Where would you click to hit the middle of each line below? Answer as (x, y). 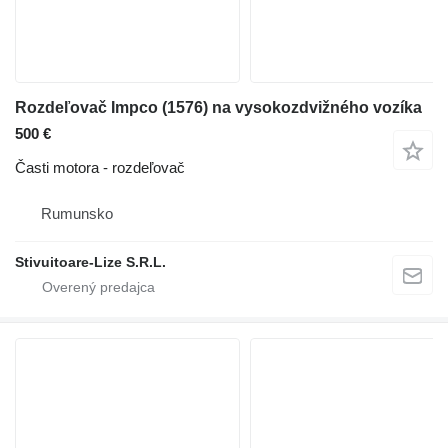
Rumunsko (77, 213)
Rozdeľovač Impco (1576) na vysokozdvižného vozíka (218, 107)
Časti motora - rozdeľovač (100, 167)
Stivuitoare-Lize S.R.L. (90, 261)
